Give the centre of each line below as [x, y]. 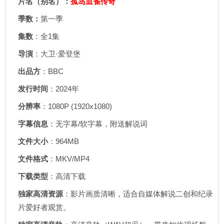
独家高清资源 [40, 194]
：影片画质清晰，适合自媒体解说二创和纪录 [138, 194]
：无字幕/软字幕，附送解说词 [98, 124]
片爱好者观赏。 [44, 207]
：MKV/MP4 [69, 159]
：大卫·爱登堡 [57, 54]
